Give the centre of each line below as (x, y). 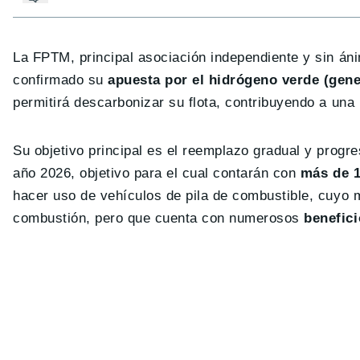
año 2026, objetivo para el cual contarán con (157, 174)
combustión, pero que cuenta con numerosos (159, 219)
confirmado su (61, 80)
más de (325, 174)
